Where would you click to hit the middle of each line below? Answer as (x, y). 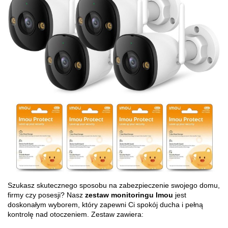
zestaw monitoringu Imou (129, 195)
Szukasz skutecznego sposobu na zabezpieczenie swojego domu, (114, 185)
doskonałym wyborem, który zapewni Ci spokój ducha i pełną (105, 204)
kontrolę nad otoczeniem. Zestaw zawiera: (76, 214)
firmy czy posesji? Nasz (45, 195)
